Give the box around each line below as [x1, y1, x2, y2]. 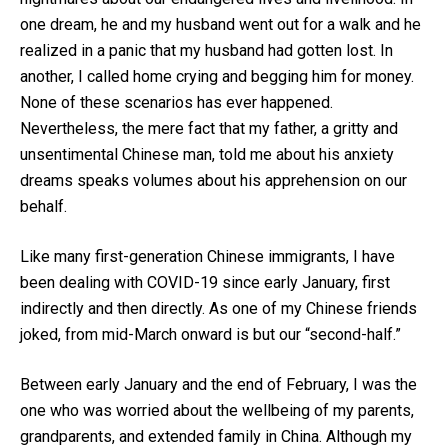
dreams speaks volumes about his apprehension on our [20, 170, 407, 190]
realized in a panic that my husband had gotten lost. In [20, 40, 393, 60]
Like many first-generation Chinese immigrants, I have [20, 246, 395, 266]
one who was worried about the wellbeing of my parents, [20, 400, 414, 420]
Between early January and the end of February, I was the [20, 374, 417, 394]
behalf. [20, 196, 67, 216]
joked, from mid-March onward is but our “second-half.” [20, 324, 401, 344]
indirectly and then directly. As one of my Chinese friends [20, 298, 417, 318]
